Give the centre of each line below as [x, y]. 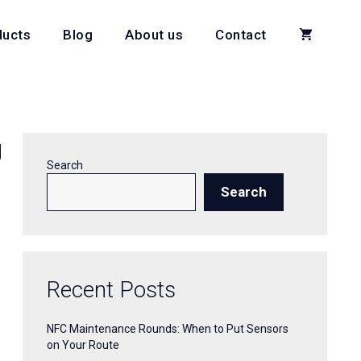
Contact [241, 34]
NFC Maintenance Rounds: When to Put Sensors [168, 329]
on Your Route [83, 345]
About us [154, 34]
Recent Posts [111, 290]
